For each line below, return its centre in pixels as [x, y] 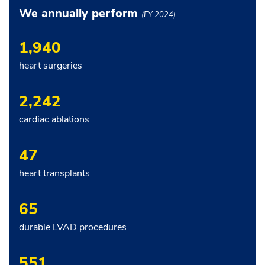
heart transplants [54, 173]
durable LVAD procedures [73, 227]
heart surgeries [51, 65]
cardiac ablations [54, 119]
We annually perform [80, 13]
